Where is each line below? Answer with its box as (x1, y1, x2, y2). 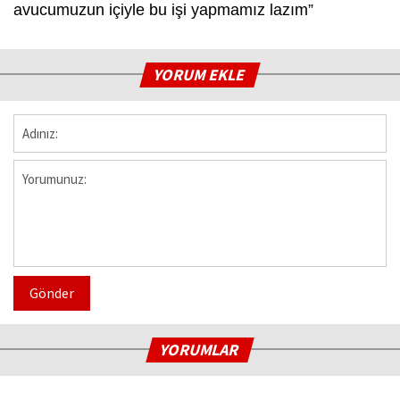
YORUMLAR (158, 338, 243, 360)
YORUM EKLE (152, 63, 249, 85)
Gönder (29, 283, 74, 302)
